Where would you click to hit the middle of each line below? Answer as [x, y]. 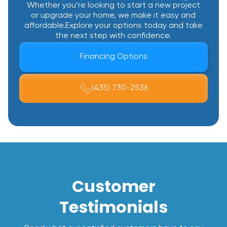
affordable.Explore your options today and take [113, 26]
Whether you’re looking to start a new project [113, 5]
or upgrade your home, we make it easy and [113, 15]
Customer [113, 186]
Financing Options [113, 57]
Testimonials [113, 207]
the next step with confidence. [113, 36]
